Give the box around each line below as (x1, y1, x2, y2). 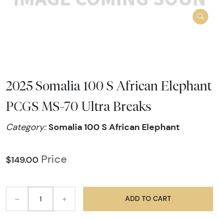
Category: (6, 121, 48, 132)
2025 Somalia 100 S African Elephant (6, 77, 212, 93)
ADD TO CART (153, 194, 171, 203)
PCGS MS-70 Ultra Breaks (6, 98, 152, 114)
